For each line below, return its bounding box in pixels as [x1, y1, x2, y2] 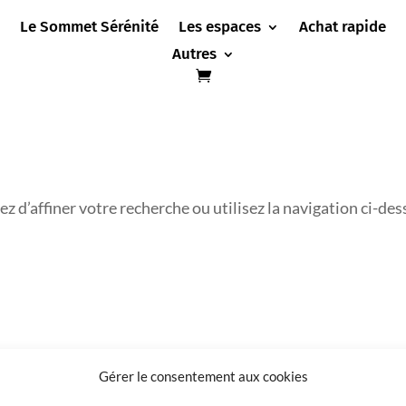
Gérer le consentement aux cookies [98, 368, 308, 384]
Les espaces [178, 16, 261, 36]
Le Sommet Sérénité [19, 16, 159, 36]
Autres [171, 43, 217, 63]
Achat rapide [298, 16, 386, 36]
